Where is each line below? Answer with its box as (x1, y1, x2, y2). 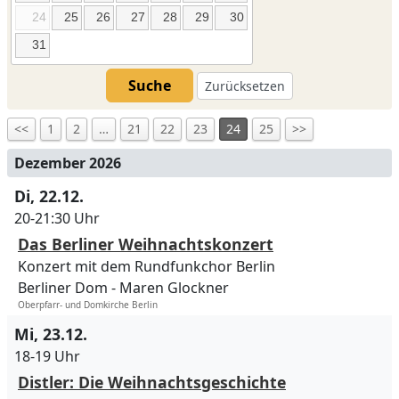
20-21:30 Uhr (14, 208, 100, 229)
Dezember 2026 (14, 153, 121, 174)
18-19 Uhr (14, 346, 80, 367)
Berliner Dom (18, 278, 108, 298)
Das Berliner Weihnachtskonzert (18, 233, 273, 256)
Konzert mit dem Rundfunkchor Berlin (18, 256, 275, 277)
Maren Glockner (119, 278, 229, 298)
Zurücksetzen (205, 77, 285, 94)
